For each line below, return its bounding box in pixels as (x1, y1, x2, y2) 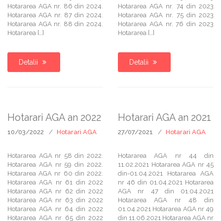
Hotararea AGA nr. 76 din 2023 (118, 20, 214, 28)
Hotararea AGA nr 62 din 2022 (7, 187, 103, 195)
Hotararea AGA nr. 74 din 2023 (118, 2, 214, 10)
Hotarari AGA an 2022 (7, 111, 101, 123)
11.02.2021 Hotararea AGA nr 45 (118, 161, 214, 168)
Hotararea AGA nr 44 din (118, 152, 214, 159)
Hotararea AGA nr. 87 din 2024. (7, 11, 103, 19)
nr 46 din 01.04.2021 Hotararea (118, 179, 214, 186)
